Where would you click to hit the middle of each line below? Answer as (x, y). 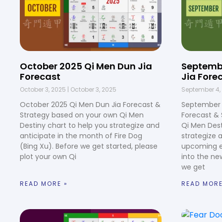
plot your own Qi (48, 156)
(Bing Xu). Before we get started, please (89, 146)
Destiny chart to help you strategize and (90, 125)
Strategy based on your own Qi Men (82, 115)
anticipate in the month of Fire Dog (81, 136)
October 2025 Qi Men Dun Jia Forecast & (90, 104)
